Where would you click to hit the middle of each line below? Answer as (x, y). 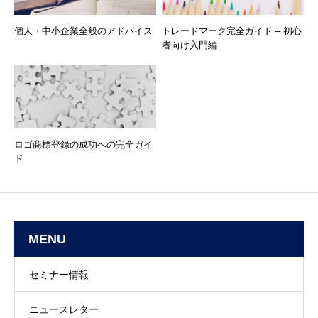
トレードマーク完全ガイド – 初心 (232, 31)
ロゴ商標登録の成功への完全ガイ (83, 145)
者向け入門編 (190, 45)
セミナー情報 (59, 275)
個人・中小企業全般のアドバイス (83, 31)
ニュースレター (64, 310)
